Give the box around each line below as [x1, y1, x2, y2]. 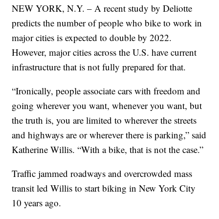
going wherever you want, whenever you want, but [12, 99, 202, 112]
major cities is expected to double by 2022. [12, 31, 172, 44]
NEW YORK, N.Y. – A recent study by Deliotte [12, 2, 193, 15]
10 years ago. [12, 197, 62, 209]
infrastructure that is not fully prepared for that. [12, 61, 186, 73]
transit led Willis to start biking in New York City [12, 182, 196, 195]
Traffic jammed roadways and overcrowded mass [12, 167, 193, 180]
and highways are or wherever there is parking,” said [12, 129, 207, 141]
